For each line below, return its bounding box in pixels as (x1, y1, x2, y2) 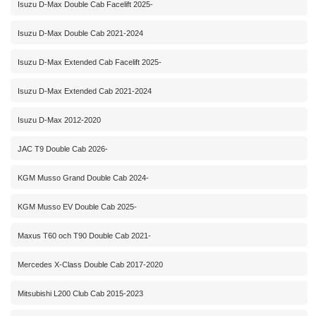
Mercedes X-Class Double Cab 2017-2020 (18, 260, 163, 269)
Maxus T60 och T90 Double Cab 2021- (18, 231, 151, 241)
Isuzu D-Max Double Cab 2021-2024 (18, 29, 143, 38)
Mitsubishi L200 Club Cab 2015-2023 (18, 289, 143, 298)
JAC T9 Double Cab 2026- (18, 145, 108, 154)
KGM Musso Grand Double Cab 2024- (18, 174, 149, 183)
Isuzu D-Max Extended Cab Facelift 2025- (18, 58, 162, 67)
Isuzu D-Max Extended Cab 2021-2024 (18, 87, 152, 96)
